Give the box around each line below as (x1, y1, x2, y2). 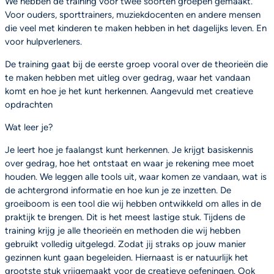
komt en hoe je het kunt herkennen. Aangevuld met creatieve (5, 86, 253, 97)
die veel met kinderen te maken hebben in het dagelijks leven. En (5, 23, 267, 34)
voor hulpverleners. (5, 36, 82, 48)
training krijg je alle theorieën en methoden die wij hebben (5, 224, 240, 236)
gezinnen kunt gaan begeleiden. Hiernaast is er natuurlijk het (5, 251, 248, 263)
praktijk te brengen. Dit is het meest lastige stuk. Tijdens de (5, 211, 245, 223)
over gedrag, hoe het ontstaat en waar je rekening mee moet (5, 157, 254, 169)
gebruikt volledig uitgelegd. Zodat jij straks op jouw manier (5, 238, 246, 250)
